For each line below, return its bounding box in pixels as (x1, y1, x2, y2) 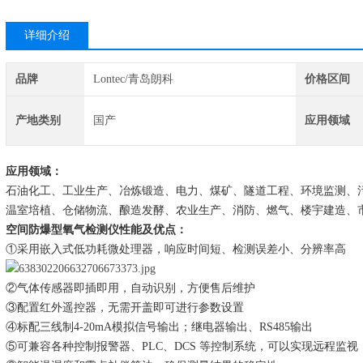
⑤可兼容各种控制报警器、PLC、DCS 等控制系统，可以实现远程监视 (6, 340, 358, 352)
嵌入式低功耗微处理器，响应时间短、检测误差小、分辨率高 (40, 243, 346, 255)
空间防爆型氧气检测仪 (6, 224, 119, 236)
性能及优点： (119, 224, 187, 236)
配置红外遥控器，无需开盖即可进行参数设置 (17, 301, 244, 314)
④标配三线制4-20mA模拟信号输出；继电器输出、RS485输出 (6, 321, 313, 333)
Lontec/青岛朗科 (92, 73, 173, 85)
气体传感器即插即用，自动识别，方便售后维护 (17, 282, 255, 294)
